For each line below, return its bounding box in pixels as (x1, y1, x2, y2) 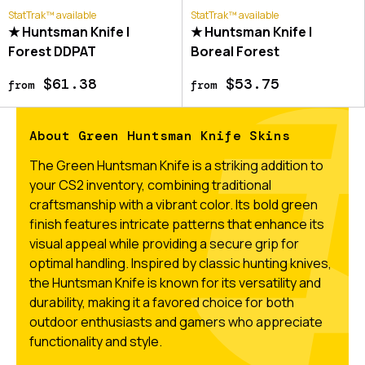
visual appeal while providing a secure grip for (29, 234, 299, 253)
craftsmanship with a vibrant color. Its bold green (29, 195, 318, 213)
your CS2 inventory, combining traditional (29, 175, 271, 194)
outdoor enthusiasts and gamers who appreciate (29, 312, 323, 331)
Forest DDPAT (8, 42, 96, 60)
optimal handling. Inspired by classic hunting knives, (29, 253, 332, 272)
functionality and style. (29, 332, 162, 350)
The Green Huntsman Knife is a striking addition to (29, 156, 323, 174)
